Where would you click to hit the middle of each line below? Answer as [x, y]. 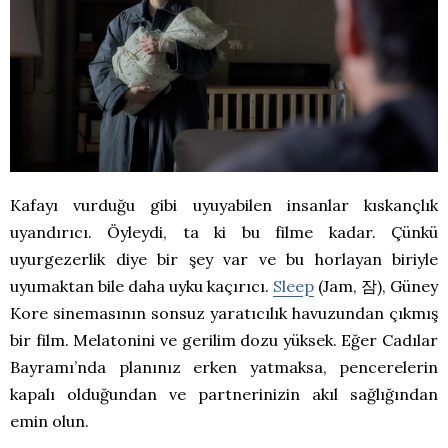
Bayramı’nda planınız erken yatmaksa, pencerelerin [224, 367]
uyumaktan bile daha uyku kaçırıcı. [141, 286]
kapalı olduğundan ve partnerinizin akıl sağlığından [224, 394]
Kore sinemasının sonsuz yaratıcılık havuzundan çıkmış [224, 313]
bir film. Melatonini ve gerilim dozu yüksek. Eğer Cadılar [224, 340]
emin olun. [49, 421]
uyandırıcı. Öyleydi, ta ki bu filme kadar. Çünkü [224, 232]
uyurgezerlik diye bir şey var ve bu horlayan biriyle [224, 259]
